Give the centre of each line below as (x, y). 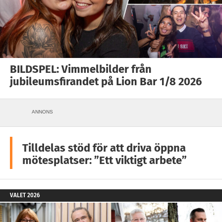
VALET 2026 (25, 195)
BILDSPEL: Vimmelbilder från (81, 69)
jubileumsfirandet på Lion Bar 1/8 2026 (106, 82)
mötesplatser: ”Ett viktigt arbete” (105, 161)
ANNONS (42, 112)
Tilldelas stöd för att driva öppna (104, 148)
